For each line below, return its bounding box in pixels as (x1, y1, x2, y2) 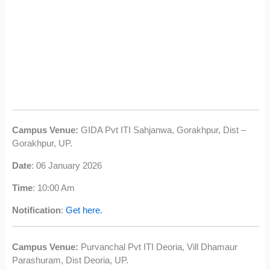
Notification (12, 205, 61, 216)
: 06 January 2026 (31, 160, 102, 171)
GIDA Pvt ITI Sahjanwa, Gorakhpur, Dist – (78, 125, 246, 136)
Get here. (66, 205, 103, 216)
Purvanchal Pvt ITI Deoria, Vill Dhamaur (78, 241, 238, 252)
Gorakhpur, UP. (12, 138, 73, 149)
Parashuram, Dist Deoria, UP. (12, 254, 129, 265)
